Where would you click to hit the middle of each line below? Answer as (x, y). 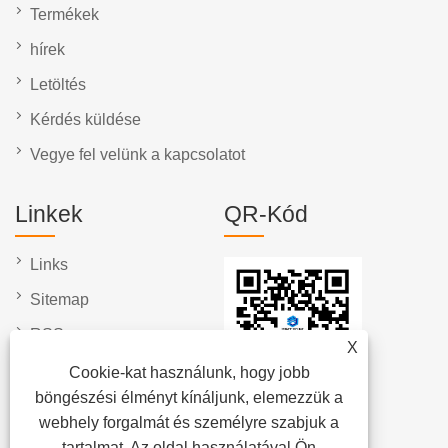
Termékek (64, 15)
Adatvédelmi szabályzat (114, 405)
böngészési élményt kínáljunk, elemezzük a (189, 397)
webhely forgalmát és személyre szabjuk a (189, 422)
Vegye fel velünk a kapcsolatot (137, 155)
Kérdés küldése (85, 120)
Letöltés (58, 85)
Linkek (49, 214)
